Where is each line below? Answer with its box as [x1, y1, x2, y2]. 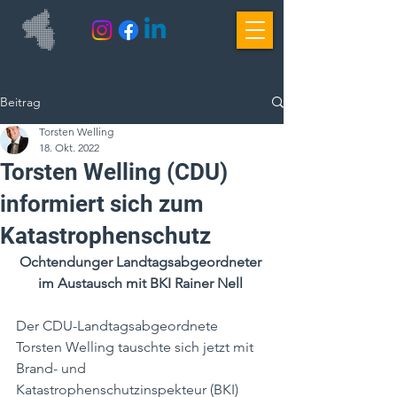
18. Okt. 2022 [39, 141, 99, 154]
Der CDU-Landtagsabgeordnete [16, 317, 222, 334]
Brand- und [16, 360, 90, 377]
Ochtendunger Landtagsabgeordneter [19, 253, 265, 270]
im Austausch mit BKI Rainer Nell [37, 275, 246, 292]
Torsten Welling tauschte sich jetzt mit [16, 339, 257, 355]
